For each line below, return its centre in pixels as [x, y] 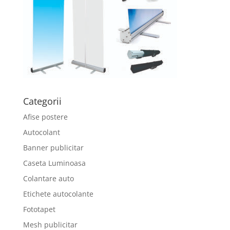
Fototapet [39, 209]
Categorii [42, 101]
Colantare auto [48, 178]
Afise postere [45, 117]
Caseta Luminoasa [54, 163]
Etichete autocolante [58, 194]
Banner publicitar [53, 147]
